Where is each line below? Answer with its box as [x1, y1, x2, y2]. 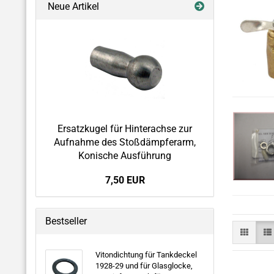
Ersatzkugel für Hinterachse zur [57, 123, 192, 135]
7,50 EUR [105, 174, 145, 186]
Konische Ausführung [78, 150, 171, 161]
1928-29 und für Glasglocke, [95, 261, 193, 270]
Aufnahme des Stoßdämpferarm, [54, 136, 196, 148]
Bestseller [45, 215, 87, 227]
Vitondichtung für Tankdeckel [95, 250, 197, 259]
